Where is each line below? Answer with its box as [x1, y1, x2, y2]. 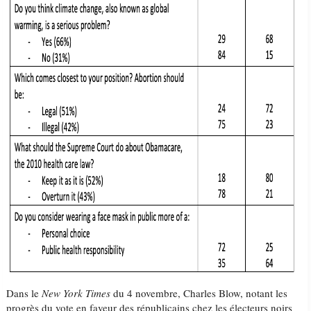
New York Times [42, 286, 111, 300]
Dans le [6, 286, 42, 300]
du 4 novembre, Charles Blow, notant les [110, 286, 288, 300]
